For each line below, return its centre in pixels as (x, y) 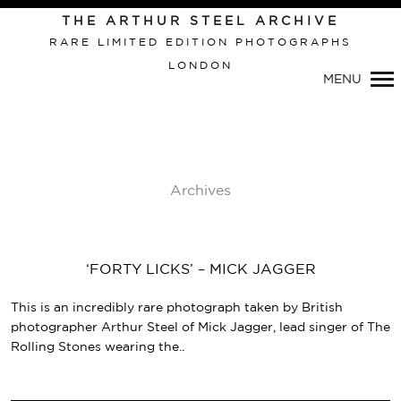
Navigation (180, 103)
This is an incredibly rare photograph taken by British (177, 308)
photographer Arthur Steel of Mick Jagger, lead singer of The (200, 328)
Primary (166, 77)
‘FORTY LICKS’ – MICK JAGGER (200, 270)
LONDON (200, 66)
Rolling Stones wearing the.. (98, 347)
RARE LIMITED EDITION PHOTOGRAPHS (200, 43)
